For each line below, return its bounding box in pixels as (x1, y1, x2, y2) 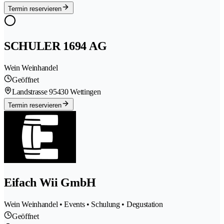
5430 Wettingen (52, 87, 101, 96)
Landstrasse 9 (12, 87, 53, 96)
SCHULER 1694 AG (4, 39, 107, 53)
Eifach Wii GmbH (4, 175, 96, 189)
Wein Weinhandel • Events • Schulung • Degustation (4, 199, 163, 208)
